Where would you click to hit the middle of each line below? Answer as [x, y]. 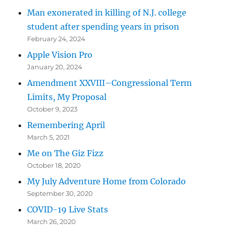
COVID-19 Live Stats [68, 209]
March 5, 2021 [49, 137]
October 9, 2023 [52, 109]
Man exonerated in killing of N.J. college [107, 13]
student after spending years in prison [103, 27]
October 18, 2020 [54, 165]
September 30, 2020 [60, 193]
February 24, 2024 [57, 39]
